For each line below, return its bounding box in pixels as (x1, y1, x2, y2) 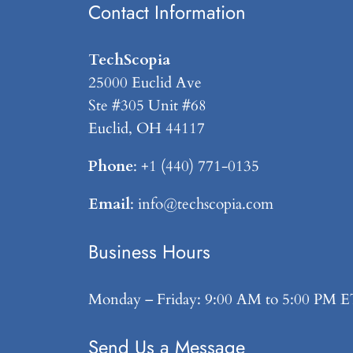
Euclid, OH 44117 (88, 117, 205, 139)
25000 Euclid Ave (88, 72, 202, 93)
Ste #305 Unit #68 (88, 95, 206, 116)
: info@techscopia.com (130, 194, 273, 215)
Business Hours (88, 238, 210, 266)
